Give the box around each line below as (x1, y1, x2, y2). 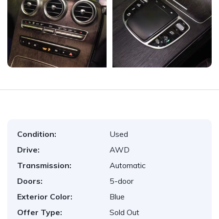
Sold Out (109, 207, 139, 217)
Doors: (17, 176, 43, 186)
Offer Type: (17, 207, 62, 217)
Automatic (109, 160, 146, 170)
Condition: (17, 129, 56, 139)
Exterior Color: (17, 192, 72, 201)
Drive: (17, 145, 40, 154)
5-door (109, 176, 133, 186)
